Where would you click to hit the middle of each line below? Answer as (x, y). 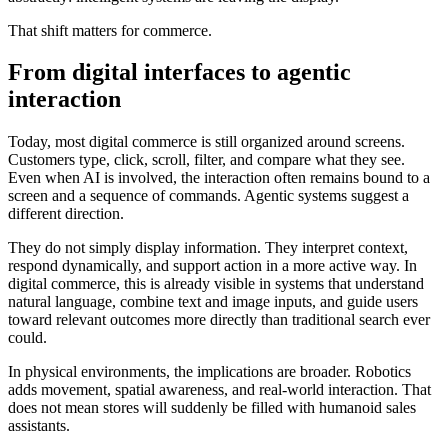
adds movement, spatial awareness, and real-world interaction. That (219, 390)
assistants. (39, 426)
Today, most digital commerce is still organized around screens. (206, 142)
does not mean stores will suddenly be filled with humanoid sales (212, 408)
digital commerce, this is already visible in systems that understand (216, 284)
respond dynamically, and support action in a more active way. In (212, 266)
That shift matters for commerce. (110, 30)
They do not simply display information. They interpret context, (208, 248)
